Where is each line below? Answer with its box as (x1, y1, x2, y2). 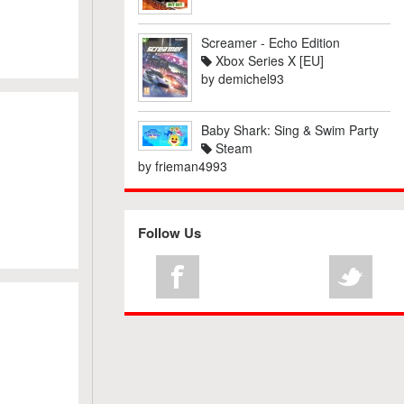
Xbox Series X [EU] (211, 51, 324, 69)
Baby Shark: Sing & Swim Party (200, 121, 379, 139)
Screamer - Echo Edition (200, 33, 340, 51)
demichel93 (217, 69, 284, 87)
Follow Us (137, 223, 201, 243)
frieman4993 (154, 157, 227, 175)
